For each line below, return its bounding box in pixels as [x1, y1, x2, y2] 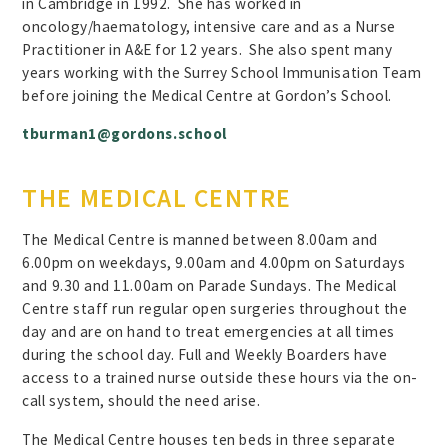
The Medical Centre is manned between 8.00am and [22, 230, 378, 250]
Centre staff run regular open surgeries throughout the [22, 299, 408, 319]
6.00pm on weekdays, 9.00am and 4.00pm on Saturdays [22, 253, 406, 273]
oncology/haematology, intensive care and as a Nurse [22, 16, 396, 36]
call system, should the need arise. [22, 391, 261, 411]
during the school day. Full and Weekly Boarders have [22, 345, 388, 365]
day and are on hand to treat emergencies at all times [22, 322, 395, 342]
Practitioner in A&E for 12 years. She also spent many [22, 39, 393, 59]
